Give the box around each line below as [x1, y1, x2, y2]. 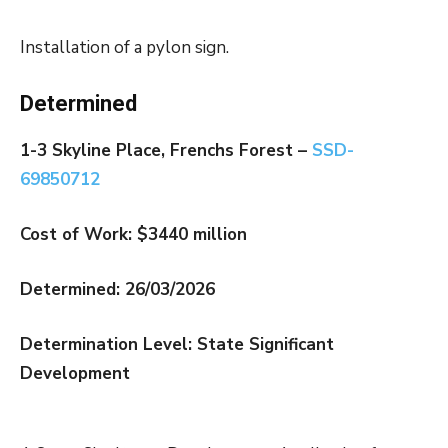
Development [20, 362, 130, 386]
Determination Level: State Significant [20, 333, 334, 357]
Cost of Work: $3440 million [20, 223, 247, 247]
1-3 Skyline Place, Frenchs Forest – [20, 139, 312, 163]
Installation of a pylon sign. [20, 36, 229, 60]
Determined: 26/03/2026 [20, 278, 215, 302]
